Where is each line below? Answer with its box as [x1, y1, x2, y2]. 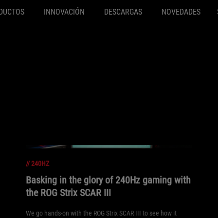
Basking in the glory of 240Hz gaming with [26, 174, 191, 186]
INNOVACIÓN [43, 7, 85, 17]
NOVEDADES [161, 7, 200, 17]
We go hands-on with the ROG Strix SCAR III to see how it [26, 209, 177, 217]
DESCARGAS [104, 7, 142, 17]
